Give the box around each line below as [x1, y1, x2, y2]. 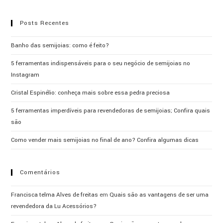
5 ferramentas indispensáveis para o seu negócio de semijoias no [11, 59, 191, 68]
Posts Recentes [20, 18, 70, 27]
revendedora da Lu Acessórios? [11, 202, 97, 211]
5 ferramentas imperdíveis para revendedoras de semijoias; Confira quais [11, 106, 211, 115]
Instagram [11, 70, 40, 79]
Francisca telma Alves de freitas [11, 190, 99, 199]
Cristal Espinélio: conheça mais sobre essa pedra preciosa [11, 88, 170, 97]
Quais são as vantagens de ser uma [110, 190, 209, 199]
